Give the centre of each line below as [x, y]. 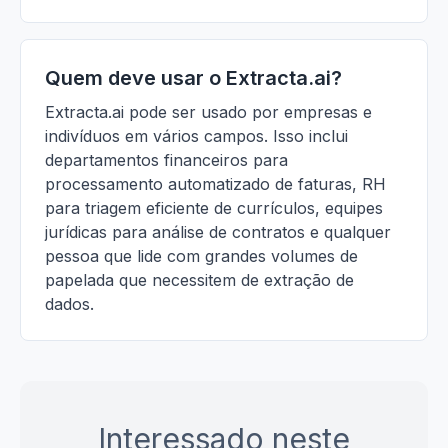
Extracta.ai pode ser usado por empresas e [208, 112]
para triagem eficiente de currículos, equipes [214, 208]
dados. [69, 304]
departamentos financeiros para [166, 160]
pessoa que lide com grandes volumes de [201, 256]
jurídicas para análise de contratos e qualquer [218, 232]
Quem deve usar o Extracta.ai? [193, 78]
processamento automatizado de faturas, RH [215, 184]
